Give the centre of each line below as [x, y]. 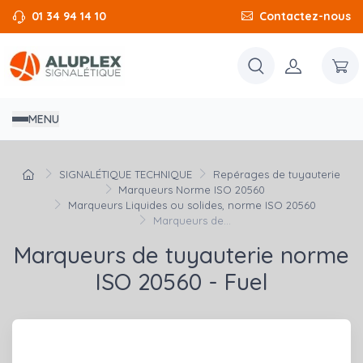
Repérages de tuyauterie [276, 175]
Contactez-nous [305, 16]
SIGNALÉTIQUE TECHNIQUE [126, 175]
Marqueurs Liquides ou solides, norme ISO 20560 [192, 205]
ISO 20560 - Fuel [181, 282]
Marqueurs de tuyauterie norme [181, 255]
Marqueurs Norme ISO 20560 [192, 190]
